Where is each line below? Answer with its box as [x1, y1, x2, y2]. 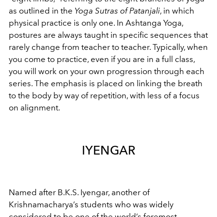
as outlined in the [9, 5, 75, 15]
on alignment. [9, 102, 60, 112]
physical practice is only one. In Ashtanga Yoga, [9, 17, 183, 28]
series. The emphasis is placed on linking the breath [9, 78, 202, 88]
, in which [160, 5, 194, 15]
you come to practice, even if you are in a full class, [9, 54, 195, 64]
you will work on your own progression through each [9, 66, 204, 76]
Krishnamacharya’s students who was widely [9, 199, 173, 209]
